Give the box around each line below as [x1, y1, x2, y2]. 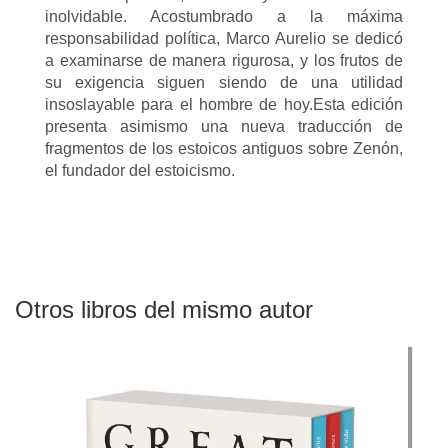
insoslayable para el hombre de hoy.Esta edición [45, 95, 403, 113]
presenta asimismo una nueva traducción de [45, 117, 403, 135]
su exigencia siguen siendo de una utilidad [45, 73, 403, 91]
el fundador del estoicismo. [45, 161, 235, 179]
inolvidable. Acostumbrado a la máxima [45, 7, 403, 25]
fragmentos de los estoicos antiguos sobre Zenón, [45, 139, 403, 157]
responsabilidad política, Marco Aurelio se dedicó [45, 29, 403, 47]
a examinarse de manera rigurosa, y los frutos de [45, 51, 403, 69]
